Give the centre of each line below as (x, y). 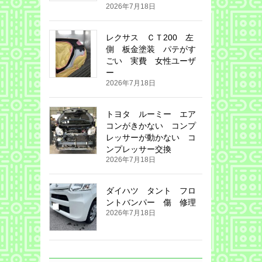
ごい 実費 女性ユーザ (151, 61)
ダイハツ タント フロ (151, 191)
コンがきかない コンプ (151, 126)
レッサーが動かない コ (151, 138)
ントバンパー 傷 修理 (151, 203)
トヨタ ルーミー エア (151, 114)
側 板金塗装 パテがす (151, 49)
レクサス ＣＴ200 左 (149, 38)
